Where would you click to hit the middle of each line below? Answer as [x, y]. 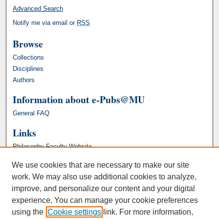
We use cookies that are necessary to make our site [100, 165]
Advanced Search [38, 9]
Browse [28, 44]
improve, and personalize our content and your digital [103, 188]
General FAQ [31, 113]
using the [28, 212]
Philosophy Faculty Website [53, 147]
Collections [29, 58]
